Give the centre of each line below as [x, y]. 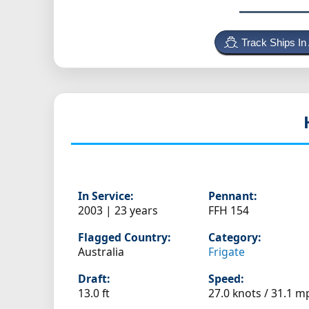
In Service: [106, 196]
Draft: [94, 279]
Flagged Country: [124, 238]
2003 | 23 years [118, 211]
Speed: [226, 279]
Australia [101, 252]
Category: [235, 238]
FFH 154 [229, 211]
